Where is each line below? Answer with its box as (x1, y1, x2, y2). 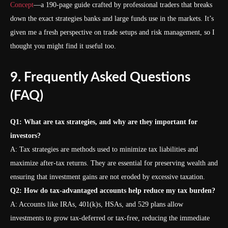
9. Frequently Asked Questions (10, 71, 190, 84)
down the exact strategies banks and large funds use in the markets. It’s (10, 15, 214, 22)
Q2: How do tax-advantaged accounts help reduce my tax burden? (10, 187, 215, 194)
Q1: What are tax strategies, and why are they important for (10, 118, 197, 126)
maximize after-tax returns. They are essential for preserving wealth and (10, 159, 218, 167)
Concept (10, 1, 34, 9)
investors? (10, 132, 41, 139)
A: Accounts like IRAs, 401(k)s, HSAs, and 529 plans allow (10, 201, 183, 208)
